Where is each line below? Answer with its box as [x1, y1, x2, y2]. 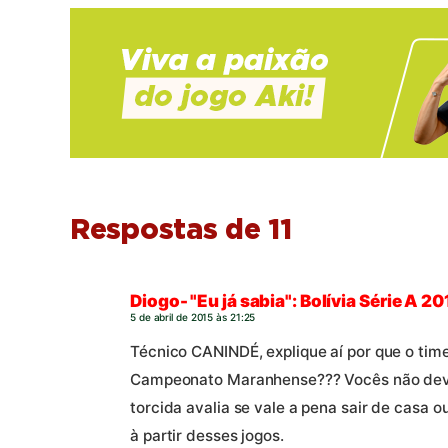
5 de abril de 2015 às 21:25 [130, 311, 256, 324]
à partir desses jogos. [130, 425, 284, 445]
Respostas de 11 [70, 217, 292, 246]
